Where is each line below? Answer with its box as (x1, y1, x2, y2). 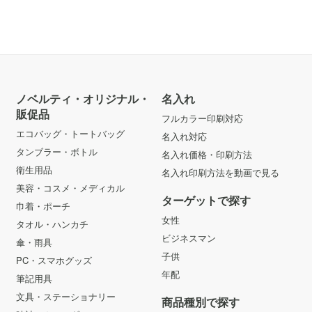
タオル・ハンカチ (16, 217, 88, 231)
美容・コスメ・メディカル (16, 180, 125, 194)
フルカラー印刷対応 (162, 111, 243, 125)
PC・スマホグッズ (16, 253, 92, 267)
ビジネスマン (162, 231, 216, 244)
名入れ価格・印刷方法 (162, 147, 252, 161)
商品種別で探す (162, 293, 240, 310)
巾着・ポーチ (16, 198, 70, 212)
